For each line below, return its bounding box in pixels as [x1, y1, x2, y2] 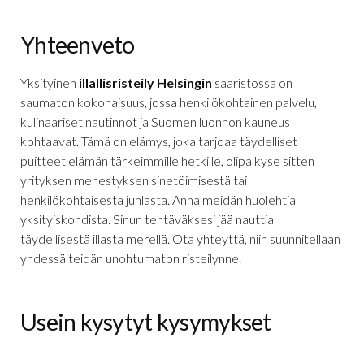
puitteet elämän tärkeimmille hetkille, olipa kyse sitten [20, 152, 314, 168]
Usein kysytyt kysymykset [20, 306, 271, 336]
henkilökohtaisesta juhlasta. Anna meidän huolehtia [20, 191, 296, 207]
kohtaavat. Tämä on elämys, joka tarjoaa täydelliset [20, 132, 297, 149]
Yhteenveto [20, 29, 135, 58]
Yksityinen [20, 74, 79, 90]
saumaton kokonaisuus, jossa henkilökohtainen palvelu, [20, 93, 317, 110]
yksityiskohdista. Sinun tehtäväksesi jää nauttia [20, 210, 274, 227]
